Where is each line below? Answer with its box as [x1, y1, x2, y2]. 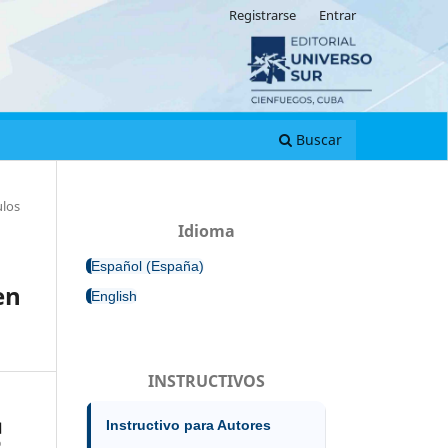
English [91, 287, 137, 304]
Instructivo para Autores [106, 416, 271, 433]
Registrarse [229, 5, 297, 24]
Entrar [319, 5, 356, 24]
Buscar [292, 129, 342, 149]
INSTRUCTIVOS [147, 369, 265, 392]
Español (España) [91, 257, 204, 274]
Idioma [177, 219, 235, 242]
